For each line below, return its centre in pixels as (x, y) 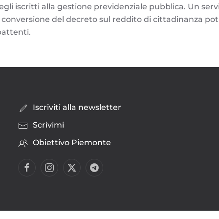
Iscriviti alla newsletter (77, 107)
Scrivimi (49, 125)
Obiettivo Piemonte (72, 142)
